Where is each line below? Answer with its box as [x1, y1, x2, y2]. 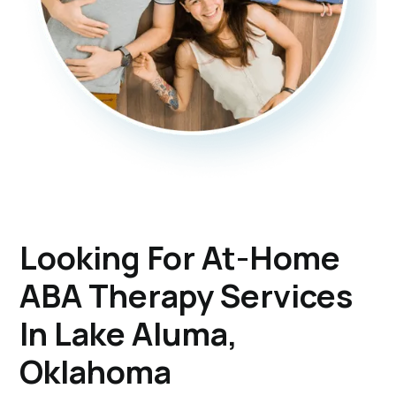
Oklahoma [19, 349, 172, 393]
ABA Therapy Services [19, 273, 354, 317]
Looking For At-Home [19, 235, 341, 279]
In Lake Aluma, [19, 311, 239, 355]
